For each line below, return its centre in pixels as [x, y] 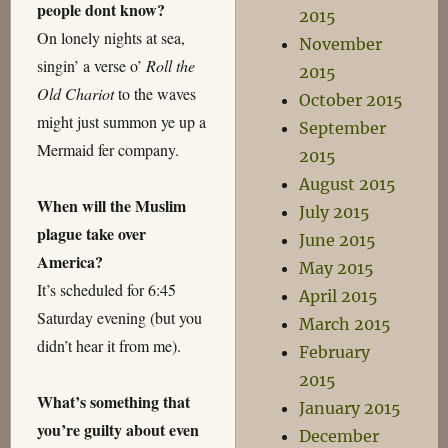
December [339, 436]
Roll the [170, 66]
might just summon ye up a [121, 122]
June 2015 [338, 240]
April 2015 [339, 296]
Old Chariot [75, 94]
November [341, 44]
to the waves [154, 94]
